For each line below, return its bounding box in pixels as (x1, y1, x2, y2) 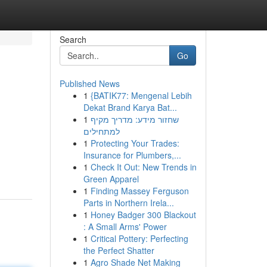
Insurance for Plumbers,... (83, 149, 181, 161)
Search (59, 33, 86, 45)
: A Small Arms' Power (83, 221, 167, 232)
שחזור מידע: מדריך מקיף (90, 113, 179, 125)
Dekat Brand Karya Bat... (83, 101, 177, 113)
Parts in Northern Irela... (83, 197, 174, 209)
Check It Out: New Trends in (90, 161, 197, 173)
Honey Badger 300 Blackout (90, 209, 196, 221)
